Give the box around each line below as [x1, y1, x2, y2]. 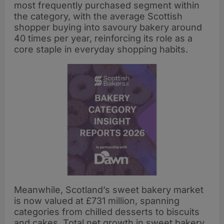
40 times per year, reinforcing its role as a [14, 32, 192, 43]
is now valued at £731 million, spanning [14, 195, 179, 206]
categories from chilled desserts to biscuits [14, 206, 199, 217]
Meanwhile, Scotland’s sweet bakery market [14, 184, 203, 195]
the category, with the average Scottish [14, 10, 182, 21]
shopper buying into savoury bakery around [14, 21, 202, 32]
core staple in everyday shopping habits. [14, 43, 190, 54]
